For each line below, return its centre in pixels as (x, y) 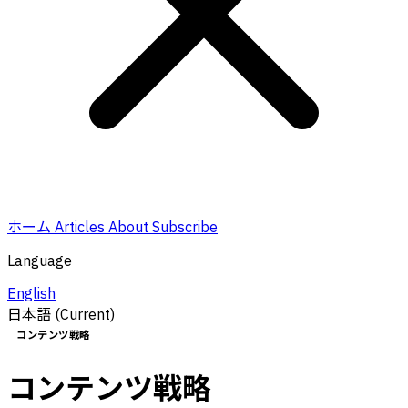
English (31, 293)
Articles (82, 227)
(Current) (85, 314)
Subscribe (185, 227)
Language (40, 260)
